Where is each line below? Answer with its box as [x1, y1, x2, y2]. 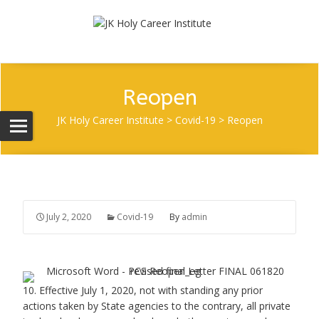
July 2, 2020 [46, 211, 91, 223]
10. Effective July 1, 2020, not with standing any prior [23, 283, 263, 297]
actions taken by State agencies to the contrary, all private [23, 299, 291, 313]
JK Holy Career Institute [56, 113, 164, 127]
